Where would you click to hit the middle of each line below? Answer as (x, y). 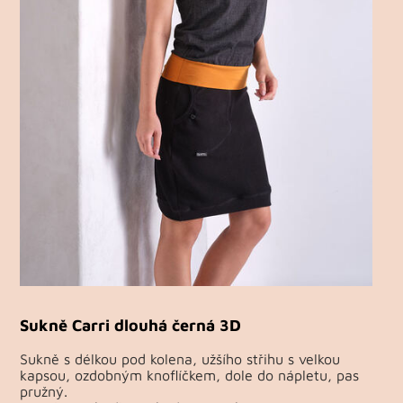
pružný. (44, 392)
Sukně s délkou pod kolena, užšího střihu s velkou (180, 359)
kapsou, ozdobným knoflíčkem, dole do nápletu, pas (190, 376)
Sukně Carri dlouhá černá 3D (131, 325)
